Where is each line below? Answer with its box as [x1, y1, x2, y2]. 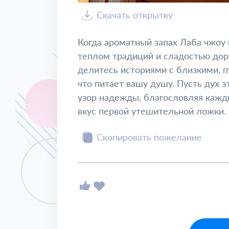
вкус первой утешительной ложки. [78, 105, 226, 117]
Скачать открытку [97, 9, 173, 20]
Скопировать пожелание [97, 131, 202, 143]
